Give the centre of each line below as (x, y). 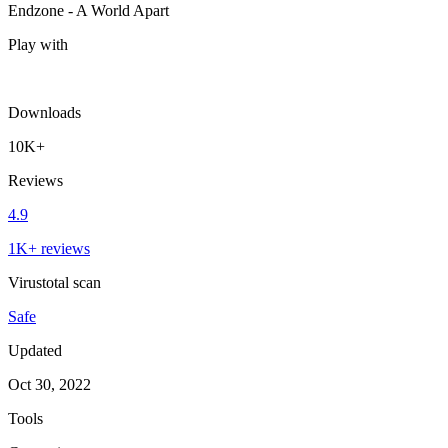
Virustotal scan (54, 282)
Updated (35, 350)
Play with (38, 44)
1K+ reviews (49, 248)
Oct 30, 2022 (49, 384)
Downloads (44, 112)
